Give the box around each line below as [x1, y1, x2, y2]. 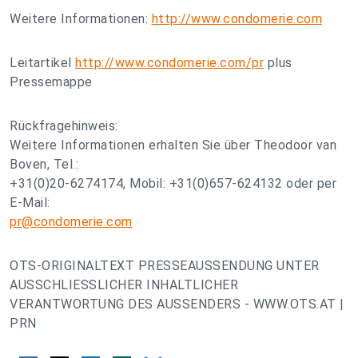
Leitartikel [10, 55, 75, 70]
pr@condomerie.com [10, 214, 133, 229]
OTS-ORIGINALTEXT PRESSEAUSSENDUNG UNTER [10, 258, 320, 273]
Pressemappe [10, 74, 93, 89]
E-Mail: [10, 195, 50, 210]
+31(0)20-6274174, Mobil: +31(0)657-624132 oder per [10, 176, 336, 191]
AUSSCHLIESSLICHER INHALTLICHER [10, 277, 238, 292]
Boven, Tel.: [10, 157, 78, 172]
